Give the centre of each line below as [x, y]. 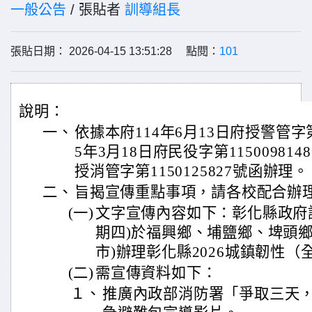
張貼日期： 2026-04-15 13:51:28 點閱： [115, 51]
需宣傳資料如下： [156, 273]
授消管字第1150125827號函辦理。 [192, 171]
